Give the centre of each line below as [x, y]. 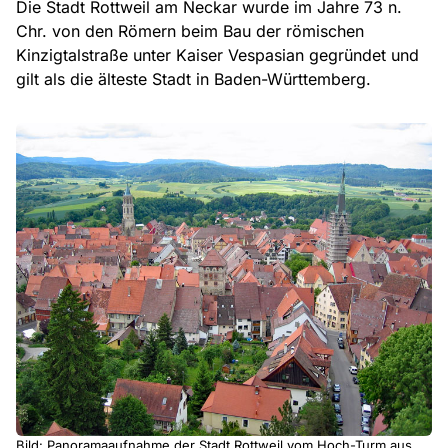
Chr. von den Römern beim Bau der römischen [190, 31]
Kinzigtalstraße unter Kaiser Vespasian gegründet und [217, 55]
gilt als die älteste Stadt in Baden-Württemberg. [193, 79]
